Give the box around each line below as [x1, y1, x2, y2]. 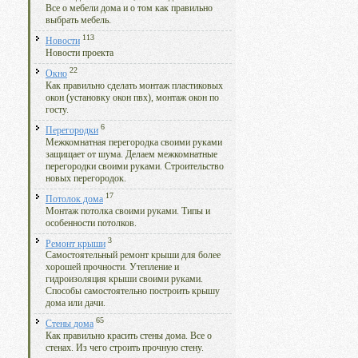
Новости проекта [46, 47, 113, 58]
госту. [46, 104, 69, 115]
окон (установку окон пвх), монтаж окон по [46, 92, 219, 103]
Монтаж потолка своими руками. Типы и [46, 205, 210, 217]
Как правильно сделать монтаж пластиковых [46, 80, 223, 91]
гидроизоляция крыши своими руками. [46, 274, 203, 285]
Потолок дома [46, 193, 103, 205]
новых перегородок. [46, 173, 126, 184]
